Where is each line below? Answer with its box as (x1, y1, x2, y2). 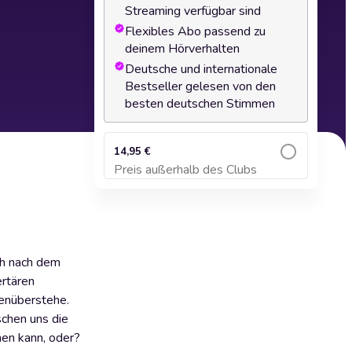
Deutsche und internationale (125, 60, 277, 78)
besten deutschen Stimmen (125, 95, 275, 112)
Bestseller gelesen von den (125, 78, 276, 95)
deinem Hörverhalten (125, 40, 240, 57)
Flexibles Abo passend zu (125, 23, 266, 40)
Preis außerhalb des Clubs (114, 161, 257, 178)
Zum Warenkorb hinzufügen (143, 171, 269, 183)
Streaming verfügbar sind (125, 2, 261, 20)
